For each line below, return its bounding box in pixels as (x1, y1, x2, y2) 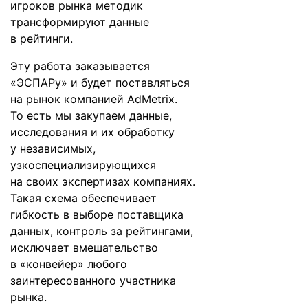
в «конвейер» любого (10, 257, 127, 271)
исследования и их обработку (10, 125, 175, 139)
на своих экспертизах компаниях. (10, 175, 195, 188)
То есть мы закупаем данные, (10, 109, 172, 122)
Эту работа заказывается (10, 59, 150, 73)
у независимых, (10, 142, 96, 155)
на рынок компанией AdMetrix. (10, 92, 177, 106)
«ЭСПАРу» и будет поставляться (10, 76, 190, 89)
